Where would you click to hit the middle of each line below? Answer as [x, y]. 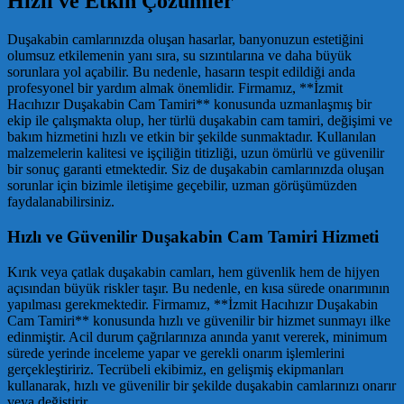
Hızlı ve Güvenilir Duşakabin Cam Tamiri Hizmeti [193, 237]
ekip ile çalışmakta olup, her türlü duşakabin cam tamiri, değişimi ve [200, 121]
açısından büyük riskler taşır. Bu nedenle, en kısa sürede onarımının [198, 288]
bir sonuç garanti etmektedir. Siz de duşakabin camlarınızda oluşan [196, 170]
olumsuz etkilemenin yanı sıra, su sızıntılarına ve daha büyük [179, 56]
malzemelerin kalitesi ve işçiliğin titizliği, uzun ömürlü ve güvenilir [196, 153]
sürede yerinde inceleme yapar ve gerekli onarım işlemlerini [176, 353]
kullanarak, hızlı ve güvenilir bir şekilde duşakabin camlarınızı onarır [202, 385]
